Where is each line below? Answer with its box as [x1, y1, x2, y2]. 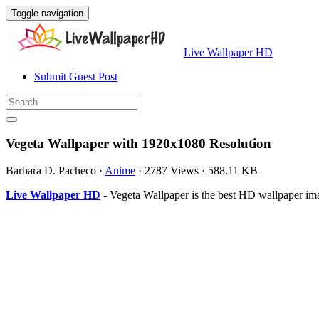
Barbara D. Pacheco [6, 164, 96, 177]
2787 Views [145, 164, 199, 177]
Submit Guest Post [34, 70, 117, 83]
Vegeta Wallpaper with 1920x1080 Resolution [6, 135, 271, 151]
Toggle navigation [11, 8, 83, 19]
